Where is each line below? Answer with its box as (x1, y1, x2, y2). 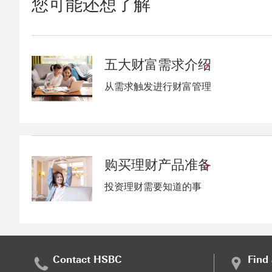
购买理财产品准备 (104, 156, 211, 173)
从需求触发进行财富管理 (104, 80, 211, 92)
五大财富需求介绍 (104, 56, 211, 73)
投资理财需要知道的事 (104, 180, 202, 192)
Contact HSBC (53, 253, 122, 265)
